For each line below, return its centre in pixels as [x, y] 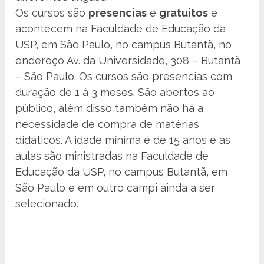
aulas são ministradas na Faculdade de [112, 156]
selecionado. [47, 204]
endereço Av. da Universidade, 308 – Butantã [128, 61]
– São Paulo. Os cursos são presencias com [124, 77]
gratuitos [184, 13]
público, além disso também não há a [110, 108]
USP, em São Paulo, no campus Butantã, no [124, 45]
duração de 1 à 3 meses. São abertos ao [115, 93]
